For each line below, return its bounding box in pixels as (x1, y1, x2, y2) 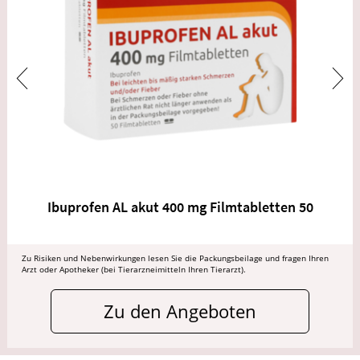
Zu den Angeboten (104, 298, 256, 324)
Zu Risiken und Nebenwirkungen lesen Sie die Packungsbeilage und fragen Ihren (22, 252, 329, 264)
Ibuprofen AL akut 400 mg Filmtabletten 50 (47, 198, 313, 217)
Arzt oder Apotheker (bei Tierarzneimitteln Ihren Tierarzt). (22, 263, 246, 275)
